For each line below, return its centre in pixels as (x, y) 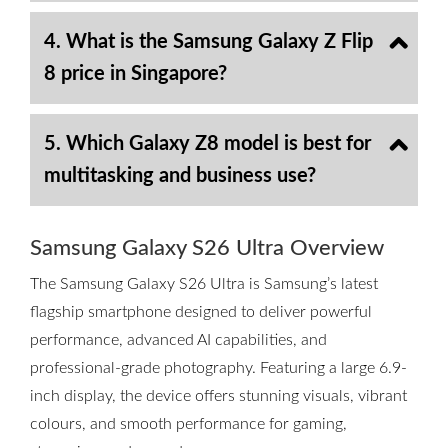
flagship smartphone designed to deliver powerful (201, 312)
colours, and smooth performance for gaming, (188, 424)
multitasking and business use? (180, 176)
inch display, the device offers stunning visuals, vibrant (218, 396)
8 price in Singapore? (135, 74)
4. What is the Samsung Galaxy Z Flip (208, 42)
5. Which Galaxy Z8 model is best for (207, 144)
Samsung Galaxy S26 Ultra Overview (207, 248)
